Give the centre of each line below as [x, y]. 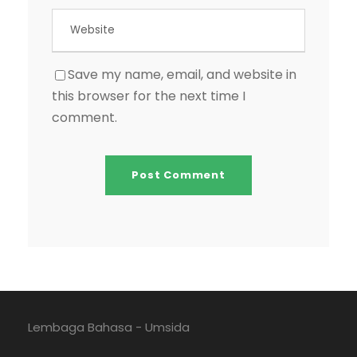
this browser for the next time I [149, 96]
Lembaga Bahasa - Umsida [109, 328]
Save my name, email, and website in [182, 75]
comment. [84, 118]
